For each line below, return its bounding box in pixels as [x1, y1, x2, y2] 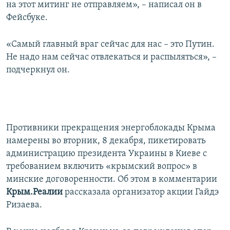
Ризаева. [6, 200, 42, 210]
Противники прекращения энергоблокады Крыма [6, 123, 216, 133]
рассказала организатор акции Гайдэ [63, 187, 219, 198]
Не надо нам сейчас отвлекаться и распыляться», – [6, 52, 217, 63]
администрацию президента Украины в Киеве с [6, 149, 207, 159]
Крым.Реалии [6, 187, 63, 198]
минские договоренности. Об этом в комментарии [6, 175, 217, 185]
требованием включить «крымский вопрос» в [6, 162, 197, 172]
